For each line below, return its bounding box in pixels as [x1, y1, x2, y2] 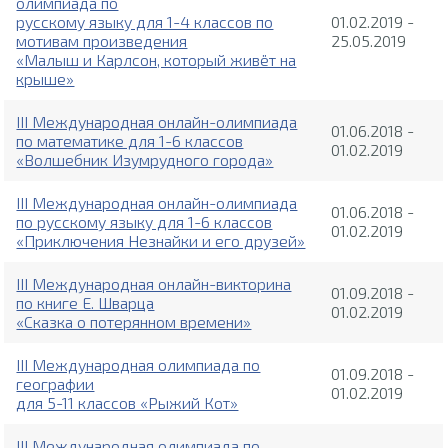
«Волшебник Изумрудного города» [16, 150, 274, 170]
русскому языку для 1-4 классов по [16, 12, 274, 32]
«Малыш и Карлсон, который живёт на [16, 50, 297, 70]
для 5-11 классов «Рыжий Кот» [16, 393, 239, 413]
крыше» [16, 69, 75, 89]
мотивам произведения [16, 31, 188, 51]
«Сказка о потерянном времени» [16, 312, 252, 332]
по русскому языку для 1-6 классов [16, 212, 273, 232]
